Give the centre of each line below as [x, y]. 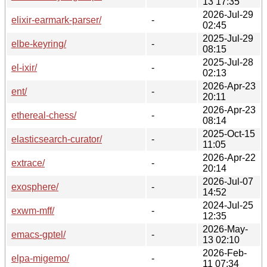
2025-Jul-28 [228, 62]
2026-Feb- [225, 253]
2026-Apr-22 [229, 157]
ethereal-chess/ [44, 115]
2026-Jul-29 [228, 14]
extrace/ [28, 163]
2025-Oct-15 [229, 133]
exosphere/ [35, 187]
